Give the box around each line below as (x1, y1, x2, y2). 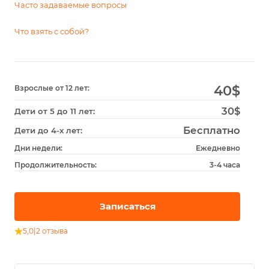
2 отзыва (36, 226, 68, 235)
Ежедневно (196, 144, 240, 153)
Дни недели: (14, 144, 62, 153)
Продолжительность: (14, 160, 97, 169)
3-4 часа (210, 160, 240, 169)
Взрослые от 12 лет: (14, 83, 89, 92)
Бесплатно (183, 124, 240, 136)
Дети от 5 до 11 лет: (14, 106, 95, 116)
